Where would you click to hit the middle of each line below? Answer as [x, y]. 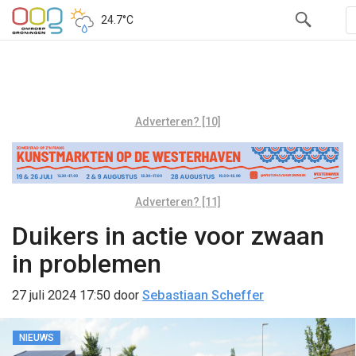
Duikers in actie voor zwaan [168, 236]
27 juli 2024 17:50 [61, 295]
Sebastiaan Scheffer [203, 295]
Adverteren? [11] [178, 201]
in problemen [87, 263]
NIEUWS [37, 337]
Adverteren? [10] [178, 122]
